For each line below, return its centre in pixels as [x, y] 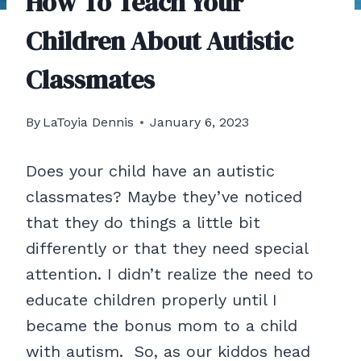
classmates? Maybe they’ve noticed [164, 197]
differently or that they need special [167, 249]
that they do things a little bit [143, 223]
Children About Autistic [160, 41]
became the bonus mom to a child [162, 326]
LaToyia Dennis [89, 122]
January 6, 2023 [200, 122]
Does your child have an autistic [150, 171]
